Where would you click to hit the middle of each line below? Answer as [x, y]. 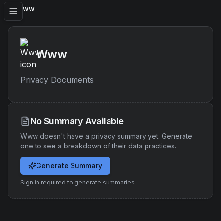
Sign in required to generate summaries [77, 182]
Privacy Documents [57, 80]
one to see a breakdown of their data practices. [98, 146]
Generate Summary [69, 166]
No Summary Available [77, 121]
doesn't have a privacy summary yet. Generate [115, 136]
